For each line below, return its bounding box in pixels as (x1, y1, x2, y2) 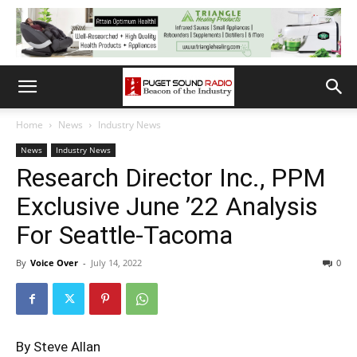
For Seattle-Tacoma (16, 220, 233, 250)
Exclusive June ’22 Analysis (16, 191, 318, 222)
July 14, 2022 (91, 257, 142, 269)
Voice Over (30, 257, 78, 269)
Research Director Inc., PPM (16, 163, 326, 193)
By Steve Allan (16, 339, 100, 355)
